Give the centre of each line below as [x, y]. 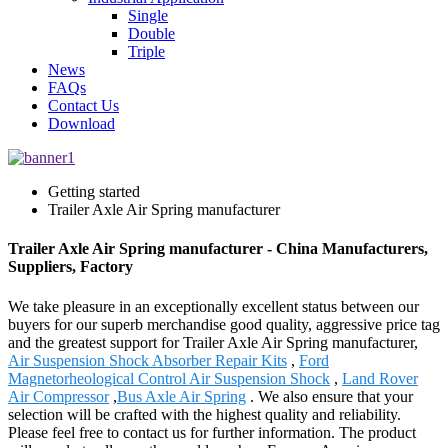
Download [81, 123]
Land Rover [380, 378]
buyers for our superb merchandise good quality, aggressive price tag [224, 324]
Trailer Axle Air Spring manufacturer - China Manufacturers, [218, 249]
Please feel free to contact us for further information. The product [212, 432]
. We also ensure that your [329, 396]
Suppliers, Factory [70, 267]
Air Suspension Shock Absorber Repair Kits [147, 360]
